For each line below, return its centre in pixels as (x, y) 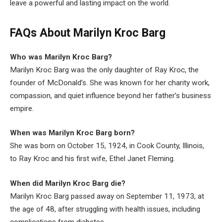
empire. (22, 108)
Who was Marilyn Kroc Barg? (61, 57)
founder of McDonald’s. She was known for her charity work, (110, 83)
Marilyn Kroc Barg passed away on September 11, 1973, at (107, 196)
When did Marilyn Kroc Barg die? (68, 183)
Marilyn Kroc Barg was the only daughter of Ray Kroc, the (104, 70)
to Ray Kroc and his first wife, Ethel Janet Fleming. (92, 159)
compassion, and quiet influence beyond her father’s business (111, 95)
